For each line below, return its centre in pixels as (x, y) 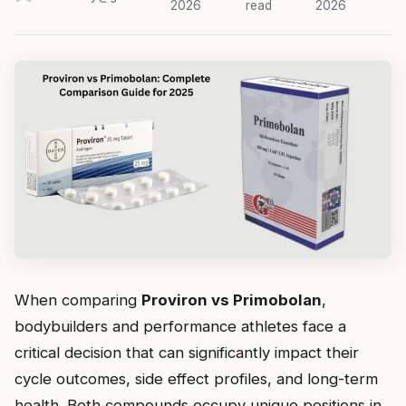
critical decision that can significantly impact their (187, 353)
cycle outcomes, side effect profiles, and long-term (196, 379)
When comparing (78, 300)
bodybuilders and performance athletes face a (180, 327)
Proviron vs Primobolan (232, 300)
